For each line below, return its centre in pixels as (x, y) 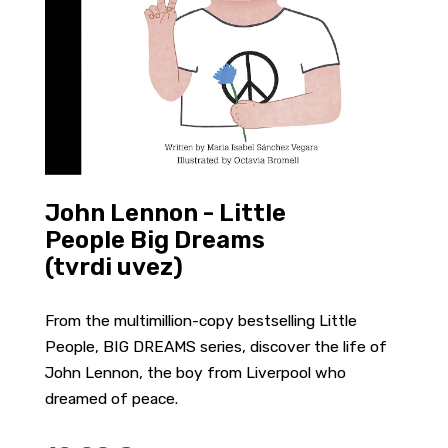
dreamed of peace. (111, 399)
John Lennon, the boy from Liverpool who (195, 373)
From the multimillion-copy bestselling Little (200, 321)
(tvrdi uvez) (113, 266)
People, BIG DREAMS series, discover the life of (215, 347)
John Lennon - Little (165, 212)
